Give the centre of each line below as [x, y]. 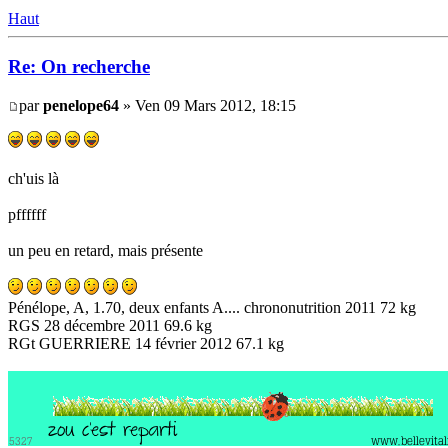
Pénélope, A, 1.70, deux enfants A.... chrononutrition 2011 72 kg [212, 308]
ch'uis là [33, 179]
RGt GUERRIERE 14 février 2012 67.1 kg [146, 344]
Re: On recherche [79, 67]
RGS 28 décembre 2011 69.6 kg [110, 326]
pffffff [27, 215]
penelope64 [81, 106]
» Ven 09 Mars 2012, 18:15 [207, 106]
